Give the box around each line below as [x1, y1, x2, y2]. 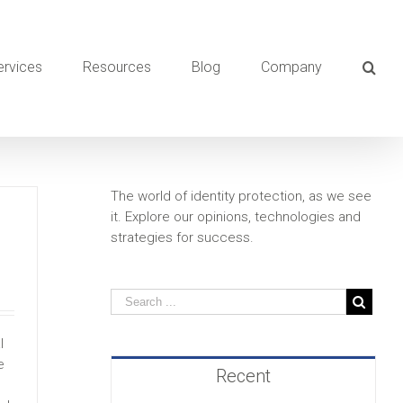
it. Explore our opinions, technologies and [110, 209, 361, 225]
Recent [215, 365, 271, 387]
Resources [83, 58, 151, 76]
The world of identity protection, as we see [110, 188, 372, 204]
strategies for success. [110, 229, 254, 246]
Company [261, 58, 322, 76]
